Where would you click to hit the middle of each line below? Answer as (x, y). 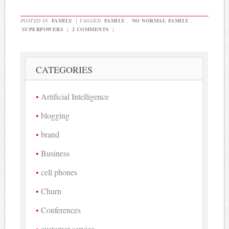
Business (55, 153)
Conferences (61, 210)
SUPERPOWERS (43, 29)
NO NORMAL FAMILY (160, 20)
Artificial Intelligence (75, 96)
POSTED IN (35, 20)
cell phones (59, 172)
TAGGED (91, 20)
